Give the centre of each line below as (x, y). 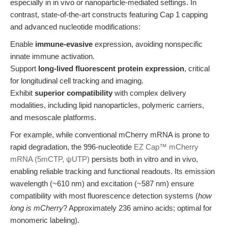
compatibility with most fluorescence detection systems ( (104, 196)
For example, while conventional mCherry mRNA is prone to (110, 135)
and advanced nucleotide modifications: (75, 27)
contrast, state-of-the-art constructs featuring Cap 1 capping (109, 15)
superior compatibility (74, 93)
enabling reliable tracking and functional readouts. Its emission (112, 171)
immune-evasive (64, 44)
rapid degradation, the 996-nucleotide (72, 147)
